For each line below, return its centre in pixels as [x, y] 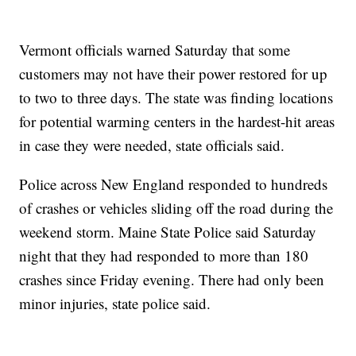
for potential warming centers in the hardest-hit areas [177, 121]
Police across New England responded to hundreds [174, 184]
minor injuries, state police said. [115, 303]
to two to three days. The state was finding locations [176, 97]
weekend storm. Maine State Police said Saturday [168, 231]
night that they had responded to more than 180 [164, 255]
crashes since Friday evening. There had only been [172, 279]
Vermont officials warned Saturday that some [155, 49]
